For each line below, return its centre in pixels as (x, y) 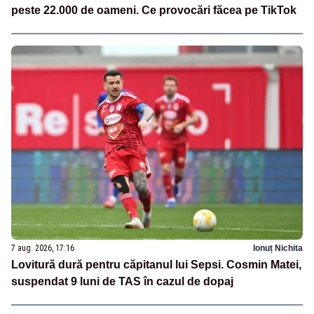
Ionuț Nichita (278, 248)
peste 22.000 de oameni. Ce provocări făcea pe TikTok (154, 11)
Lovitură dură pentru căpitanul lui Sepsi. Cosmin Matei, (156, 264)
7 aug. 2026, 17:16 (43, 248)
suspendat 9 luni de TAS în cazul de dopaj (122, 281)
